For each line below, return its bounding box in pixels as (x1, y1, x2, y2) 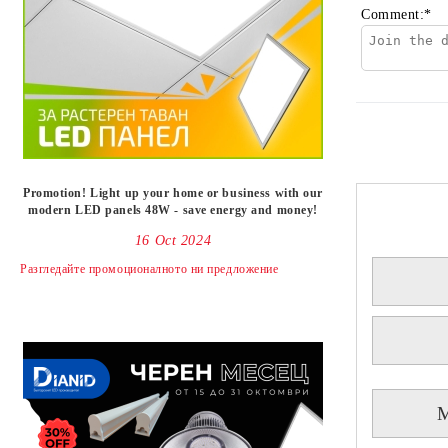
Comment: (361, 7, 425, 22)
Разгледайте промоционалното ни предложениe (20, 262, 279, 276)
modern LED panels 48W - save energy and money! (28, 203, 318, 217)
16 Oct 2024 (134, 233, 212, 248)
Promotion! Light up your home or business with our (23, 186, 323, 200)
